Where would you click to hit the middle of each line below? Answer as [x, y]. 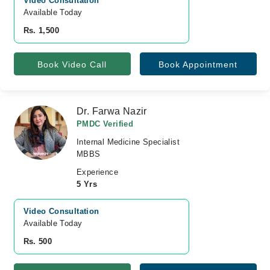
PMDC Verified [105, 124]
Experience [97, 172]
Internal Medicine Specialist [128, 142]
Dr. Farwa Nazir [112, 111]
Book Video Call [72, 64]
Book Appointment [198, 64]
